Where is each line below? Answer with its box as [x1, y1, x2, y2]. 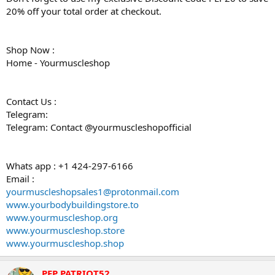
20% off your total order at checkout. [6, 5, 161, 18]
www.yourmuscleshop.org [6, 211, 118, 224]
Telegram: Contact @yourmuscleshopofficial [6, 121, 192, 134]
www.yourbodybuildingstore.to [6, 198, 139, 211]
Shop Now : [6, 44, 55, 56]
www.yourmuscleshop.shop [6, 237, 124, 250]
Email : [6, 172, 34, 185]
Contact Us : [6, 95, 56, 108]
